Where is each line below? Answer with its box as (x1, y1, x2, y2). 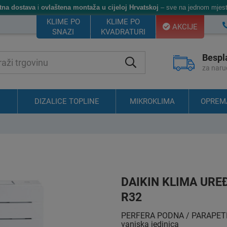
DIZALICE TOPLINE (34, 97, 99, 106)
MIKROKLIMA (130, 97, 175, 106)
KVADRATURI (100, 27, 145, 36)
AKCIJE (170, 22, 198, 31)
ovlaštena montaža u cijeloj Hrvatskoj (41, 4, 159, 11)
